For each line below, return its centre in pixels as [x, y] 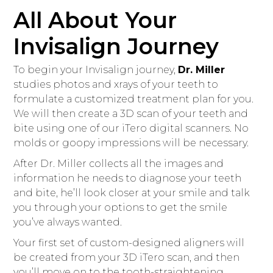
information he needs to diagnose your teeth [128, 179]
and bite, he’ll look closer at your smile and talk [132, 193]
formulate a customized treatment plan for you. [134, 99]
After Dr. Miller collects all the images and [119, 164]
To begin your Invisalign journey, [96, 70]
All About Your [95, 20]
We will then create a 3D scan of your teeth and [131, 114]
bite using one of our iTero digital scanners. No [131, 129]
